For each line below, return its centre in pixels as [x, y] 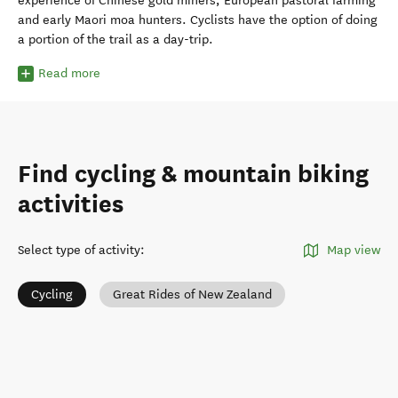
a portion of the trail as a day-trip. [115, 40]
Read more [69, 73]
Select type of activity [79, 250]
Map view [354, 250]
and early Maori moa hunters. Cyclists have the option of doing [198, 20]
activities [71, 204]
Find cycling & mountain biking [193, 174]
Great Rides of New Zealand [192, 295]
